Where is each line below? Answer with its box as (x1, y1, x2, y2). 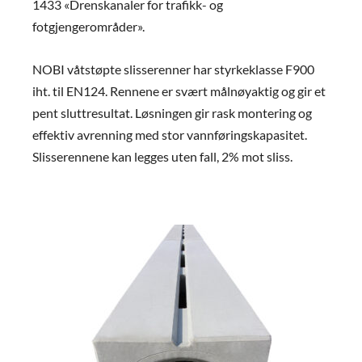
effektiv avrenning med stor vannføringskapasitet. (32, 126, 307, 142)
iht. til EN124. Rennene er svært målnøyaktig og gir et (32, 82, 326, 99)
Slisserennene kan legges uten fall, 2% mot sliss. (32, 148, 293, 164)
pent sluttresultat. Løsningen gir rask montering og (32, 104, 312, 120)
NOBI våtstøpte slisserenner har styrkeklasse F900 (32, 61, 314, 77)
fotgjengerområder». (32, 19, 147, 35)
